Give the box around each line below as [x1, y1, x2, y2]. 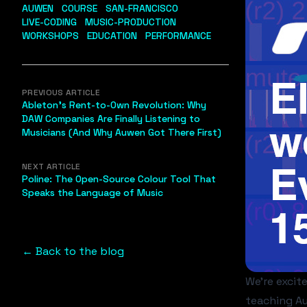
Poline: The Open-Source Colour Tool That [22, 173, 216, 185]
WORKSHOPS [22, 29, 79, 42]
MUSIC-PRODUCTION [85, 16, 176, 28]
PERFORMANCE [145, 29, 211, 42]
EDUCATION [87, 29, 137, 42]
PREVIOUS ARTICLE [22, 87, 100, 98]
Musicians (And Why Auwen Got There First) [22, 126, 221, 138]
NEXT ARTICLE [22, 161, 81, 172]
